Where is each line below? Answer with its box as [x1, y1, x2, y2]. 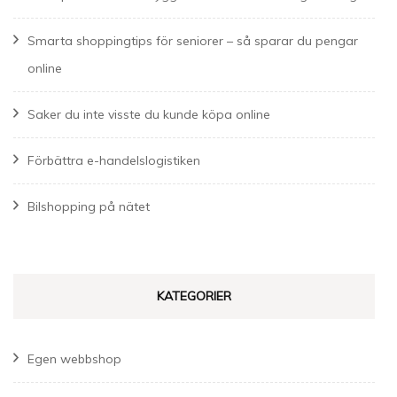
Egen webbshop [27, 350, 121, 367]
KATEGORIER [157, 287, 231, 304]
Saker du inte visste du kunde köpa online [27, 105, 270, 122]
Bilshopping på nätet [27, 198, 150, 214]
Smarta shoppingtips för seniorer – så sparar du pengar [27, 32, 358, 49]
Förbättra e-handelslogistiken [27, 152, 200, 168]
